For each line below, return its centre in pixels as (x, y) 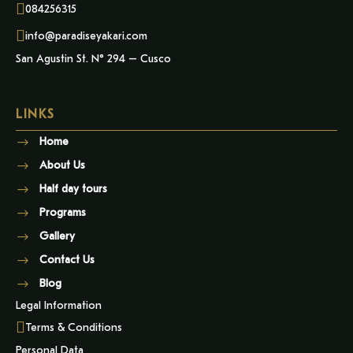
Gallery (57, 236)
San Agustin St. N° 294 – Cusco (93, 58)
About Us (62, 165)
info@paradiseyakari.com (86, 36)
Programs (63, 213)
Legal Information (59, 305)
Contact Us (69, 260)
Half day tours (73, 189)
